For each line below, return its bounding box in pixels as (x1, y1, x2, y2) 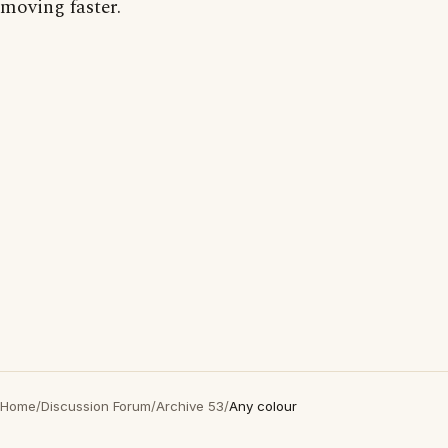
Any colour (229, 398, 297, 414)
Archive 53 (156, 398, 224, 414)
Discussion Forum (41, 398, 151, 414)
